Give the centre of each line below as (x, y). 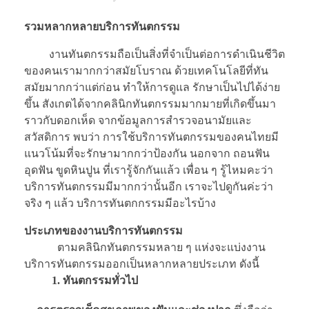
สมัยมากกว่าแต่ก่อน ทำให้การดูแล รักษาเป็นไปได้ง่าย (152, 88)
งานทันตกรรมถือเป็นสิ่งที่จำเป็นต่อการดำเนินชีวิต (167, 54)
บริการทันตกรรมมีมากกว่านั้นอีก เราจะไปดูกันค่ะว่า (149, 187)
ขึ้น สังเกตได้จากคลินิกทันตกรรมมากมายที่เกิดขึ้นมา (150, 104)
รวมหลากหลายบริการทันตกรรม (102, 27)
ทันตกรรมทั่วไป (100, 281)
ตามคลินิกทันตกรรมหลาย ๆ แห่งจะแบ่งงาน (145, 248)
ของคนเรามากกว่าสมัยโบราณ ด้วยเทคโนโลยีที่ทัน (146, 71)
